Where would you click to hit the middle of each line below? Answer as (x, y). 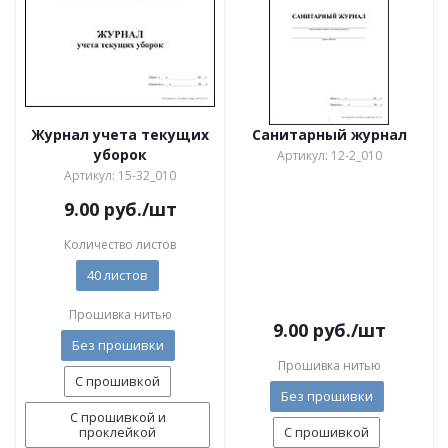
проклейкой (117, 432)
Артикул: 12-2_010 (329, 155)
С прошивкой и (117, 417)
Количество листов (120, 244)
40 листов (117, 275)
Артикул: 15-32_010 (120, 175)
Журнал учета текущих (120, 134)
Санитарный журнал (329, 134)
